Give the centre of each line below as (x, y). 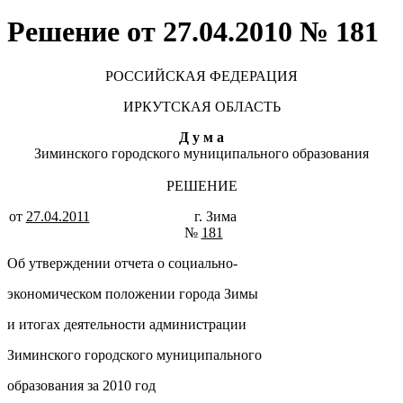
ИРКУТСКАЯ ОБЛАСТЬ (201, 106)
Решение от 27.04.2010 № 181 (193, 32)
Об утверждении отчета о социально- (122, 263)
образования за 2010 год (81, 385)
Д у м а (201, 137)
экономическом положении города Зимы (133, 293)
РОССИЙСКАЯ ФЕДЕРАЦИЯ (201, 76)
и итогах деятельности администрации (127, 324)
